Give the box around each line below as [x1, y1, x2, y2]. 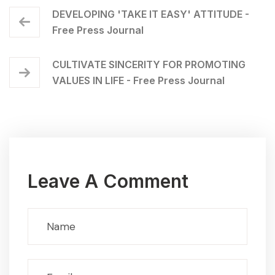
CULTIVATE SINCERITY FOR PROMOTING [52, 58, 246, 71]
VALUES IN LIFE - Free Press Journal [52, 74, 225, 87]
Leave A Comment [28, 170, 188, 193]
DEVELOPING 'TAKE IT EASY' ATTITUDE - [52, 8, 249, 21]
